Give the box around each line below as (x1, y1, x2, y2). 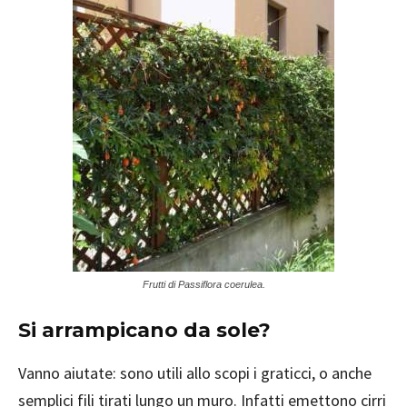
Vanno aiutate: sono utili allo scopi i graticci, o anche (18, 362, 372, 383)
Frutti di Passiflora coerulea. (142, 279, 265, 290)
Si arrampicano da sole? (18, 318, 271, 342)
